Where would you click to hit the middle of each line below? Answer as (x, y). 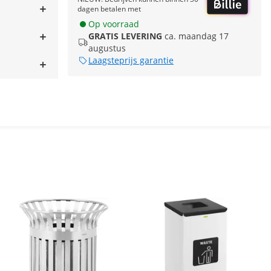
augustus (107, 48)
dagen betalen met (109, 9)
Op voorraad (114, 24)
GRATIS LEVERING (125, 36)
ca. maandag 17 (197, 36)
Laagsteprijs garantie (131, 60)
